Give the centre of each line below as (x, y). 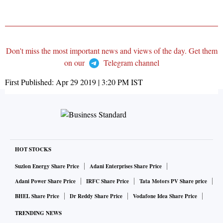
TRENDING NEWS (38, 213)
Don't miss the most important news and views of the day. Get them (111, 51)
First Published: (30, 82)
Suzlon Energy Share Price (47, 167)
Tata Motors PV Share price (173, 181)
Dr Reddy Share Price (96, 196)
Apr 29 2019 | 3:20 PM (92, 82)
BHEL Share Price (37, 196)
